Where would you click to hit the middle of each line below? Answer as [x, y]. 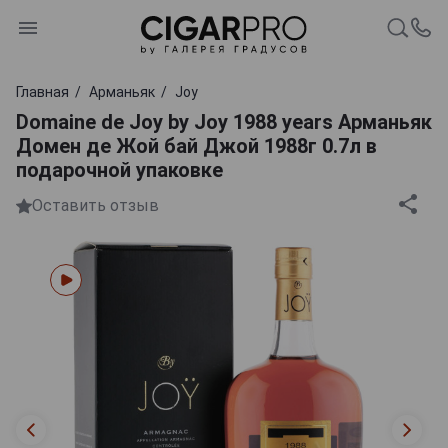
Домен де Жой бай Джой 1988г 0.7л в [196, 145]
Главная [42, 91]
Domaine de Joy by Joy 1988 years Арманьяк [224, 121]
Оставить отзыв [95, 206]
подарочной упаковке [119, 169]
